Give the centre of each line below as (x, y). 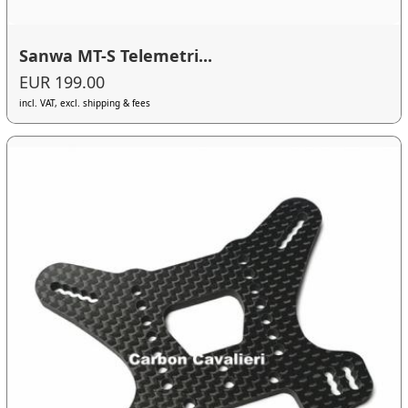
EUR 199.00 (62, 82)
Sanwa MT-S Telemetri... (116, 55)
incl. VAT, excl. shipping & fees (85, 103)
